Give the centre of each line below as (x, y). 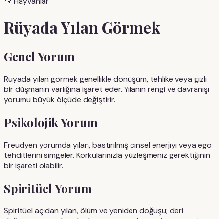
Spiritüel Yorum (48, 188)
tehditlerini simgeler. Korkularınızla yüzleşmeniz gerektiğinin (107, 155)
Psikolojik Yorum (51, 122)
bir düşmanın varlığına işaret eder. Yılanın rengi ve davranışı (107, 89)
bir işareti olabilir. (33, 165)
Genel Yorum (39, 56)
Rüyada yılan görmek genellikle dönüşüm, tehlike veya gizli (105, 79)
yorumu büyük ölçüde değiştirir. (60, 99)
